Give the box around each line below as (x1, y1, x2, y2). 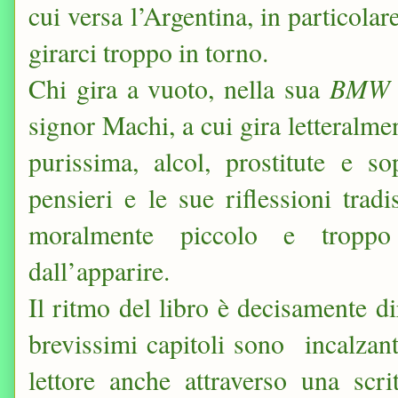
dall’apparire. (28, 253, 170, 289)
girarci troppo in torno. (28, 35, 268, 70)
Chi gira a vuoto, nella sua (28, 71, 330, 107)
